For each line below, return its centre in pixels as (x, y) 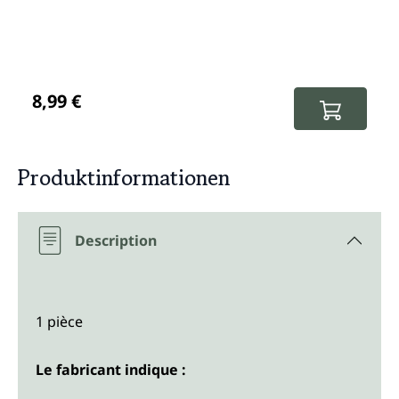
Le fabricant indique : (111, 370)
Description (116, 241)
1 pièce (59, 322)
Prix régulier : (82, 85)
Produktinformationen (124, 178)
